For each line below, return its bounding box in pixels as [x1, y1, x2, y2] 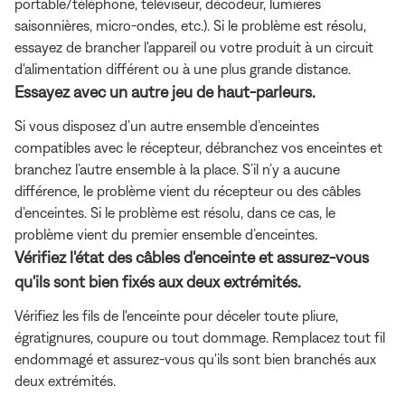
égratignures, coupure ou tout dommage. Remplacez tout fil [14, 328, 385, 345]
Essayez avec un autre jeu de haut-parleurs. [14, 81, 316, 101]
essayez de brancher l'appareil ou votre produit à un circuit [14, 38, 373, 55]
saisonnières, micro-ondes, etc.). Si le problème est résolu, [14, 16, 366, 33]
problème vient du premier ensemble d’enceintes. [14, 225, 317, 242]
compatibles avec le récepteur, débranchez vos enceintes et [14, 138, 382, 155]
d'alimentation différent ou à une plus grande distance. [14, 60, 351, 77]
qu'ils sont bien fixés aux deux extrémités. [14, 271, 301, 291]
